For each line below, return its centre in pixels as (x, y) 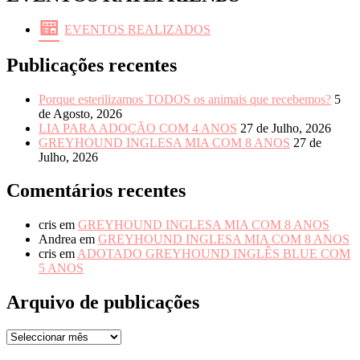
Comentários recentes (96, 191)
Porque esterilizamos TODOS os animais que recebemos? (185, 99)
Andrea (57, 239)
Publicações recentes (92, 65)
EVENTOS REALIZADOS (138, 30)
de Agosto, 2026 (80, 113)
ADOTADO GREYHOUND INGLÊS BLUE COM (214, 254)
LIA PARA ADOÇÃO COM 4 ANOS (138, 128)
